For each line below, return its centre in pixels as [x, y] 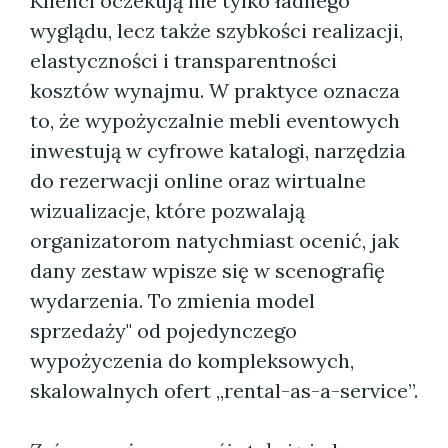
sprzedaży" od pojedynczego [163, 330]
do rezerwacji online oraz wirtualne [198, 180]
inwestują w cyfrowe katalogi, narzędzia [218, 150]
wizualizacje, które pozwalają [167, 210]
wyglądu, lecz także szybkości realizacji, [216, 30]
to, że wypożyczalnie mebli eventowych [215, 120]
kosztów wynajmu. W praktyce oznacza [215, 90]
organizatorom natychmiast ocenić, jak [214, 240]
